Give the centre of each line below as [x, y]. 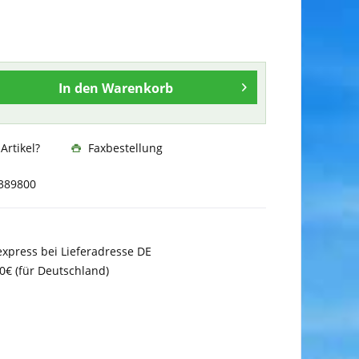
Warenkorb [137, 89]
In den [78, 89]
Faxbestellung [123, 148]
